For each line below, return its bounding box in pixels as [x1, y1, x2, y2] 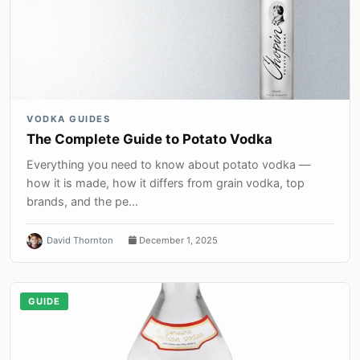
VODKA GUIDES [27, 113, 110, 125]
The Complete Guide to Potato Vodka [27, 131, 272, 148]
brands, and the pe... [27, 194, 138, 209]
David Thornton [47, 235, 113, 247]
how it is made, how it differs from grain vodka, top [27, 176, 305, 190]
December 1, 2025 [137, 235, 218, 247]
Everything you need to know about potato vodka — [27, 157, 310, 172]
